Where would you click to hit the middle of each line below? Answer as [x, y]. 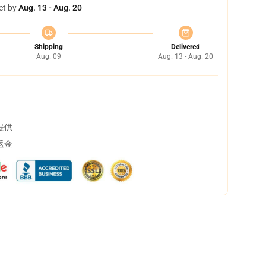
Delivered [186, 47]
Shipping [48, 47]
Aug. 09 [48, 56]
